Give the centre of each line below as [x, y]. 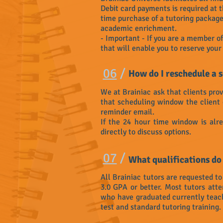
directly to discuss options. [147, 132]
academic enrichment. [139, 29]
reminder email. [129, 112]
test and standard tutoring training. [161, 207]
